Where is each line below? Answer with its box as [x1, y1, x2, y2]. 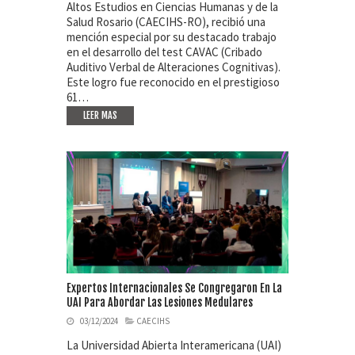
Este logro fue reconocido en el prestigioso [67, 74, 280, 90]
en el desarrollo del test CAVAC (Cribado [67, 44, 262, 59]
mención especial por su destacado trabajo [67, 29, 277, 44]
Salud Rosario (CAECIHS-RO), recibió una [67, 13, 265, 29]
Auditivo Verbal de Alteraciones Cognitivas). [67, 59, 281, 74]
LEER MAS [83, 109, 117, 121]
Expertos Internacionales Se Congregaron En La [67, 281, 282, 296]
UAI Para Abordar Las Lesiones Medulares [67, 296, 253, 310]
